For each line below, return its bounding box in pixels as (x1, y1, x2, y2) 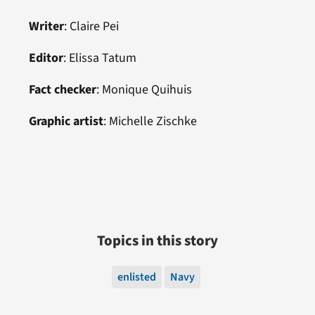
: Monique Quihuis (96, 80, 192, 98)
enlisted (117, 269, 156, 285)
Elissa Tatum (68, 49, 136, 67)
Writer (28, 17, 64, 35)
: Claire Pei (63, 17, 119, 35)
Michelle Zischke (108, 112, 197, 130)
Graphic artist (28, 112, 103, 130)
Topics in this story (97, 230, 218, 251)
